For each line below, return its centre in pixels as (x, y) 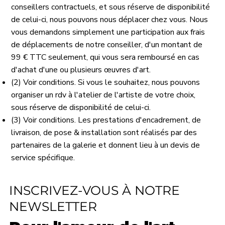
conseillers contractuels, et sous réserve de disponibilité (111, 7)
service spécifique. (43, 158)
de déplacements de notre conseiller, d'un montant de (107, 45)
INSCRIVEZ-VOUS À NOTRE (94, 190)
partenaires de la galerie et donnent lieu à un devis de (106, 145)
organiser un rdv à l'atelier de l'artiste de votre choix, (103, 95)
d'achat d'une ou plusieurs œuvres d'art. (81, 70)
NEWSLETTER (53, 206)
